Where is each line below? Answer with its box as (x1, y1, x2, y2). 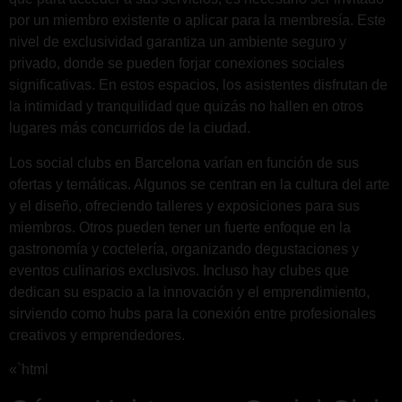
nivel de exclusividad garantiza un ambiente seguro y (9, 34, 346, 50)
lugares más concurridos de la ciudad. (9, 120, 250, 136)
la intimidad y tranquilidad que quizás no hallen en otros (9, 99, 363, 115)
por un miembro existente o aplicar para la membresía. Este (9, 13, 386, 29)
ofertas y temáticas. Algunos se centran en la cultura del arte (9, 176, 389, 192)
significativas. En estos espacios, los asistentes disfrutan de (9, 77, 388, 93)
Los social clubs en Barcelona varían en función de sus (9, 154, 359, 170)
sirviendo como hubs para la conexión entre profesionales (9, 305, 376, 321)
